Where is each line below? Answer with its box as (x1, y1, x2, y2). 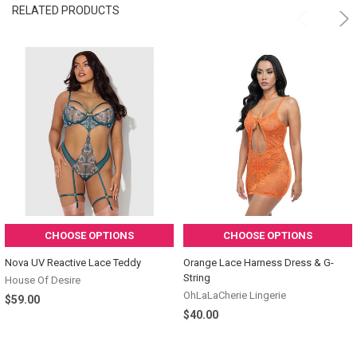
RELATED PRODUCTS (11, 3, 120, 17)
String (183, 272, 210, 284)
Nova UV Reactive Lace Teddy (5, 257, 141, 269)
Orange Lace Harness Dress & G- (183, 257, 334, 269)
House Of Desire (5, 274, 80, 287)
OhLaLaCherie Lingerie (183, 289, 286, 302)
